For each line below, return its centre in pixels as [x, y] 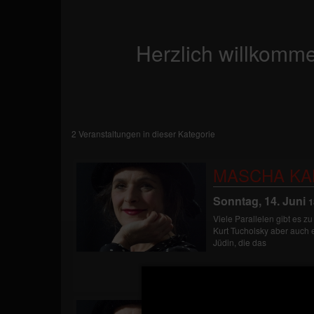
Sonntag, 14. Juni [259, 200]
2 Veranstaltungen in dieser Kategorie [143, 134]
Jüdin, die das [240, 242]
